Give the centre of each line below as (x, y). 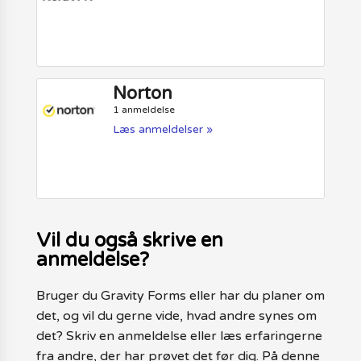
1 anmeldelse (144, 109)
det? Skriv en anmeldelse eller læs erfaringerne (179, 336)
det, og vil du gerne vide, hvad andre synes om (176, 316)
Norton (143, 93)
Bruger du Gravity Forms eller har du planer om (180, 296)
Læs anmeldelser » (163, 129)
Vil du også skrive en (129, 241)
